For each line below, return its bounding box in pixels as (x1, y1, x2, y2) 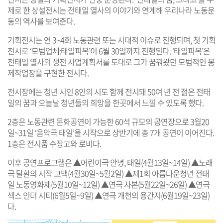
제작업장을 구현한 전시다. (7, 66, 89, 79)
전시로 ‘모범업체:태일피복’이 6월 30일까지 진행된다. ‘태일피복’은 (7, 44, 210, 57)
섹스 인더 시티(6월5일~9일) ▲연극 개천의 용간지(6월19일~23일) (7, 189, 210, 201)
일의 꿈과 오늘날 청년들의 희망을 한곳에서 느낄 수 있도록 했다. (7, 96, 204, 109)
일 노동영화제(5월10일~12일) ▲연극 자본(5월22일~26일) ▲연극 (7, 178, 210, 190)
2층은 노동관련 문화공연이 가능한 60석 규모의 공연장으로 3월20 (7, 115, 209, 127)
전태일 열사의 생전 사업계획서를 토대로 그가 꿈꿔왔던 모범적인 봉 (7, 55, 215, 68)
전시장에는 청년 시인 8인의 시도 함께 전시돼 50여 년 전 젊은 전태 (7, 85, 210, 98)
